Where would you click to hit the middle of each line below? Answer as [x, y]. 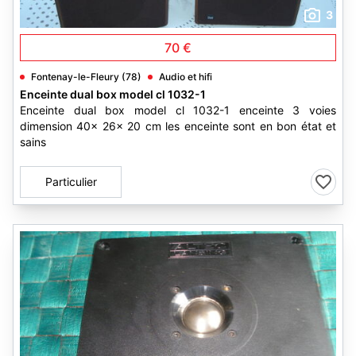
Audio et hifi [186, 77]
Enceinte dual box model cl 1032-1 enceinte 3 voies [178, 110]
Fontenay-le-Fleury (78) [86, 77]
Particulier [71, 182]
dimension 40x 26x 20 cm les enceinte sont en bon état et [178, 126]
